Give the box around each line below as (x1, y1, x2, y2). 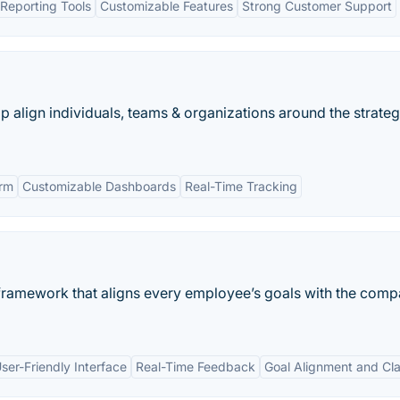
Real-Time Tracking (185, 179, 297, 194)
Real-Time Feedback (136, 359, 255, 374)
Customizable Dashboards (22, 179, 176, 194)
